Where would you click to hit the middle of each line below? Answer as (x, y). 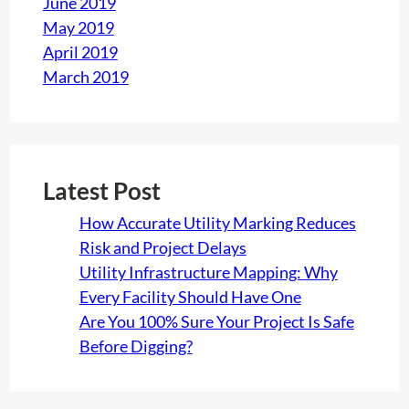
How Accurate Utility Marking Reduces (217, 222)
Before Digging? (136, 346)
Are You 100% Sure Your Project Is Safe (216, 321)
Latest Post (101, 190)
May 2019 (78, 27)
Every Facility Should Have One (190, 296)
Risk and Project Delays (163, 247)
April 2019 (80, 52)
